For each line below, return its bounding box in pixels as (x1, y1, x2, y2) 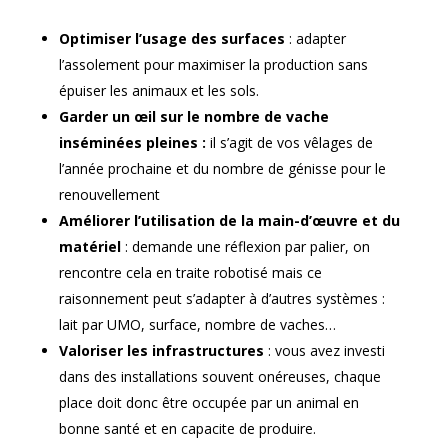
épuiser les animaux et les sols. (58, 80, 259, 100)
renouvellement (58, 184, 160, 204)
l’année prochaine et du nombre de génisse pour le (58, 158, 386, 178)
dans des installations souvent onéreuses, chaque (58, 366, 381, 386)
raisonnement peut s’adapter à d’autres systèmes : (58, 288, 385, 308)
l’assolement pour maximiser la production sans (58, 54, 368, 74)
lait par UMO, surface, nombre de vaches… (58, 314, 336, 334)
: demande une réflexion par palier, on (120, 236, 370, 256)
